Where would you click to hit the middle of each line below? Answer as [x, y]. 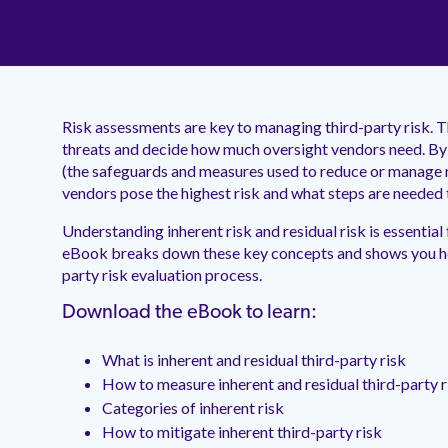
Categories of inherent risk [193, 408]
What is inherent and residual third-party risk [254, 360]
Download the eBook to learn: [189, 313]
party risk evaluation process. [162, 275]
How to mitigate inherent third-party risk [242, 432]
